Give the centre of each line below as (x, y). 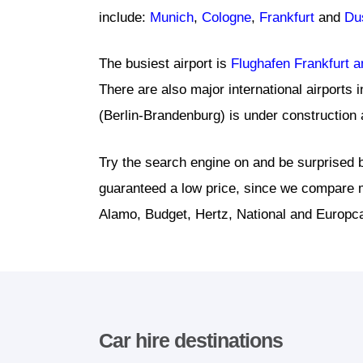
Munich (172, 17)
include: (124, 17)
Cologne (226, 17)
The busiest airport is (165, 64)
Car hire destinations (191, 340)
